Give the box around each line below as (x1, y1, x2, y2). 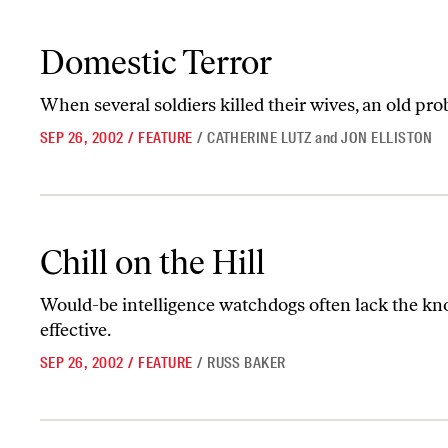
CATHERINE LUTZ (207, 128, 312, 148)
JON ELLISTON (341, 128, 433, 148)
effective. (40, 319, 111, 341)
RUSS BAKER (207, 353, 286, 373)
